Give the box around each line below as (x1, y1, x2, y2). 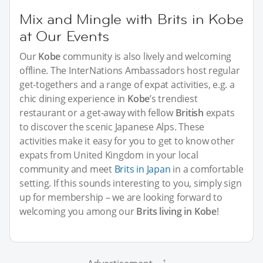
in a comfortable (170, 162, 244, 176)
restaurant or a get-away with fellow (19, 106, 176, 119)
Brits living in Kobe (136, 204, 217, 218)
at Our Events (19, 26, 109, 45)
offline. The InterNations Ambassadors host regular (19, 63, 240, 77)
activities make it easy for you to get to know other (19, 134, 235, 147)
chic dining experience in (19, 92, 128, 105)
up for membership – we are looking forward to (19, 190, 222, 204)
